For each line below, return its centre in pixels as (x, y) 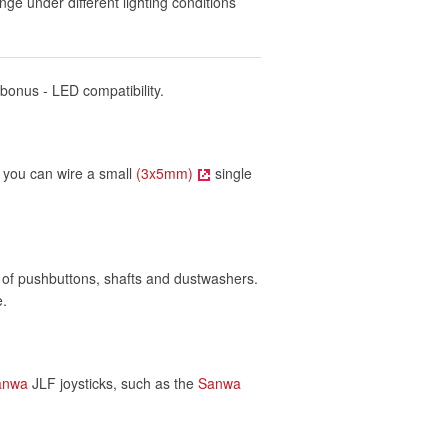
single (231, 172)
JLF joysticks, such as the (113, 382)
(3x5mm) (164, 172)
